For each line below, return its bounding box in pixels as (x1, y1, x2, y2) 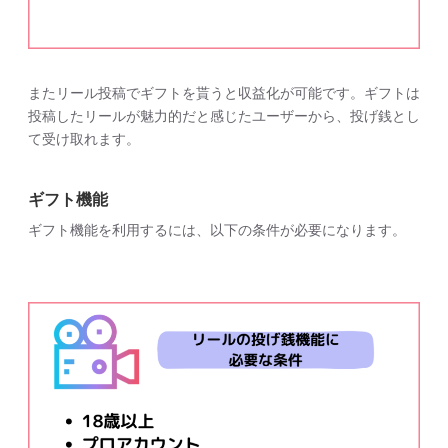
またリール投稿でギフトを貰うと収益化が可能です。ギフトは (28, 84, 420, 101)
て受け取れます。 (28, 130, 140, 147)
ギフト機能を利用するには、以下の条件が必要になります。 (28, 221, 406, 238)
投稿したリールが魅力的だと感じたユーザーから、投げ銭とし (28, 107, 420, 124)
